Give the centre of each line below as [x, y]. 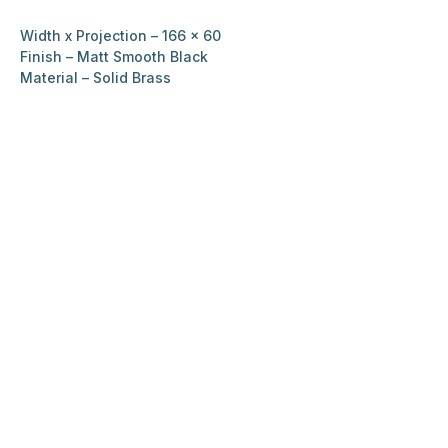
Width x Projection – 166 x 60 [120, 36]
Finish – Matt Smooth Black [114, 57]
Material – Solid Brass [95, 78]
